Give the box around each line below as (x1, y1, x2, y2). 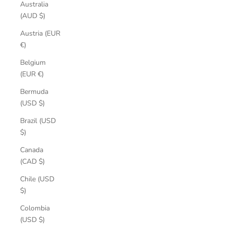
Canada (20, 145, 43, 155)
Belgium (20, 58, 46, 67)
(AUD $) (39, 11, 45, 21)
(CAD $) (39, 157, 45, 166)
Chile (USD (20, 174, 54, 184)
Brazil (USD (20, 116, 56, 126)
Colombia (20, 203, 50, 213)
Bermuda (20, 87, 48, 96)
